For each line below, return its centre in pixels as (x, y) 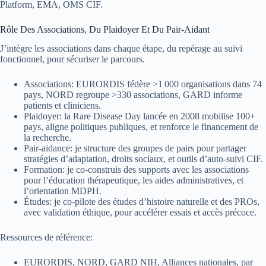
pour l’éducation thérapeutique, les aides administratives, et (134, 180)
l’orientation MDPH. (63, 191)
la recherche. (47, 138)
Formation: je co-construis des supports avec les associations (136, 170)
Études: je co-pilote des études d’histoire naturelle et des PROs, (142, 202)
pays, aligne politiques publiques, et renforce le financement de (141, 127)
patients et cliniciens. (62, 106)
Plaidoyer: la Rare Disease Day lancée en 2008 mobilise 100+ (140, 116)
